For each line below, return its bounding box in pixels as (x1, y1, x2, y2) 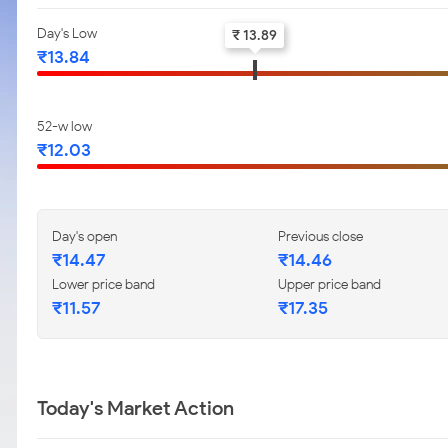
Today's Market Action (37, 396, 234, 420)
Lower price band (52, 276, 155, 293)
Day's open (52, 228, 117, 245)
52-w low (37, 118, 92, 135)
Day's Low (37, 25, 97, 42)
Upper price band (278, 276, 381, 293)
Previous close (278, 228, 363, 245)
